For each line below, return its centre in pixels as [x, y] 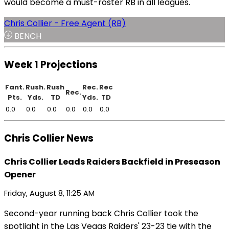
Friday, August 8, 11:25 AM [49, 193]
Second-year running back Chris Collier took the [101, 214]
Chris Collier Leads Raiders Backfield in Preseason [112, 162]
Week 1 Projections [51, 64]
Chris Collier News [49, 139]
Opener [20, 174]
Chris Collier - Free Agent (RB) [65, 23]
